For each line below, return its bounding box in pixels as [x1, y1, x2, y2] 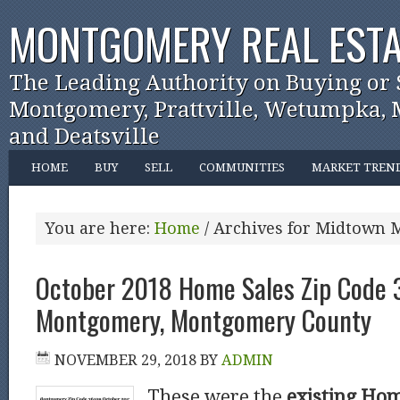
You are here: [45, 219, 154, 237]
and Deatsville [9, 123, 160, 149]
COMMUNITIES [199, 161, 285, 174]
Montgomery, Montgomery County [36, 299, 371, 340]
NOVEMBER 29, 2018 [54, 352, 196, 369]
